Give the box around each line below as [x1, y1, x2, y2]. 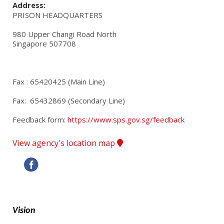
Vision [12, 205, 35, 215]
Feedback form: [12, 114, 67, 124]
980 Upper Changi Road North [12, 28, 116, 39]
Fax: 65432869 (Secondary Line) [12, 95, 125, 105]
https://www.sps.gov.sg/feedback [67, 114, 184, 124]
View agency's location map [12, 137, 117, 148]
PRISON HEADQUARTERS [12, 9, 102, 20]
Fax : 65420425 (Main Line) [12, 76, 105, 86]
